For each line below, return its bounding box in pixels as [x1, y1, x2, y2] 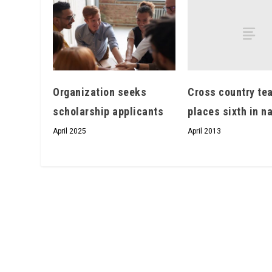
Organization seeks [53, 86, 147, 99]
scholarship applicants [53, 105, 164, 118]
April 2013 [188, 127, 222, 136]
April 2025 [53, 127, 87, 136]
